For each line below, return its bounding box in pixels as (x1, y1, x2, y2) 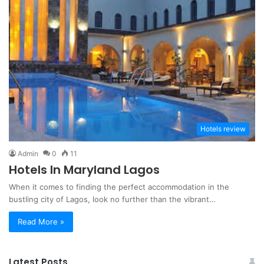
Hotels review (200, 124, 246, 133)
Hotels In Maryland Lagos (9, 161, 160, 178)
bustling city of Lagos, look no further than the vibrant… (9, 194, 216, 204)
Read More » (18, 216, 64, 226)
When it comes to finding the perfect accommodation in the (9, 181, 229, 192)
